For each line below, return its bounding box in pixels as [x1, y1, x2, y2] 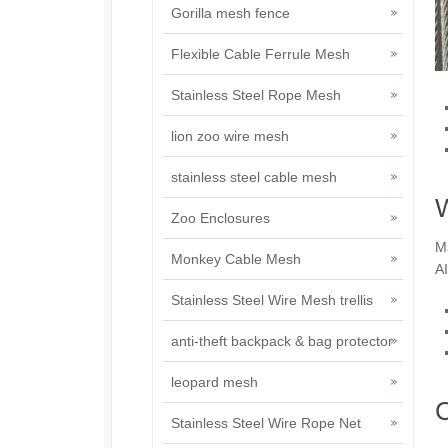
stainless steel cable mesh [171, 169, 337, 185]
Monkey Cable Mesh [171, 251, 301, 267]
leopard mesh [171, 374, 258, 390]
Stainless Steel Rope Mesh [171, 87, 341, 103]
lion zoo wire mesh [171, 128, 289, 144]
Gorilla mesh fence [171, 5, 290, 21]
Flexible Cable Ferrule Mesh [171, 46, 350, 62]
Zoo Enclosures [171, 210, 270, 226]
